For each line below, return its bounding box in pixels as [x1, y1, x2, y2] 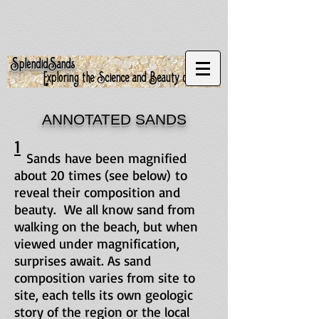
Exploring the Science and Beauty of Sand [43, 68, 217, 85]
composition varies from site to [14, 269, 195, 286]
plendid [19, 56, 48, 72]
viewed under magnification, [14, 235, 179, 252]
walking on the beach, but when [14, 218, 198, 235]
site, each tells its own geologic [14, 286, 193, 303]
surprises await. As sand [14, 252, 151, 269]
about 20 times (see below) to [14, 167, 187, 184]
